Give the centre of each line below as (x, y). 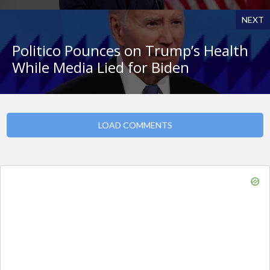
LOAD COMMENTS (135, 125)
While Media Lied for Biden (101, 67)
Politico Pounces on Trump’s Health (130, 51)
